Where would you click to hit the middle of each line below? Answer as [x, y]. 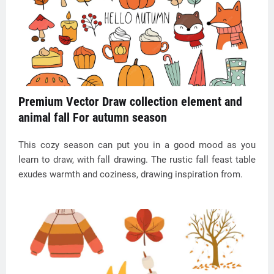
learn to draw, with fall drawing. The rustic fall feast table [137, 160]
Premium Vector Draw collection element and [130, 102]
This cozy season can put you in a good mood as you [137, 145]
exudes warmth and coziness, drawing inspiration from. [131, 174]
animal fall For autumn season [93, 117]
